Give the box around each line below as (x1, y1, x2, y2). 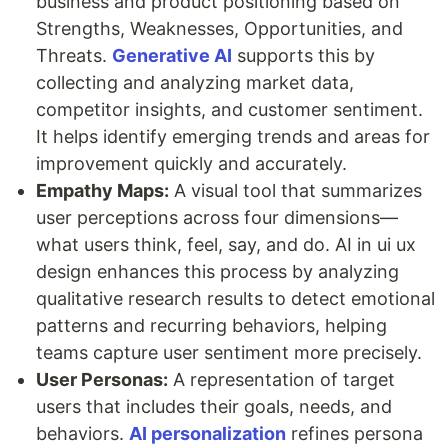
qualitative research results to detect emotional (36, 287, 435, 309)
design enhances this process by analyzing (36, 260, 399, 282)
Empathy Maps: (36, 179, 169, 201)
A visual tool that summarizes (169, 179, 422, 201)
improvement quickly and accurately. (36, 152, 347, 174)
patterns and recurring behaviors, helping (36, 314, 387, 336)
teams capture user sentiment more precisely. (36, 341, 422, 363)
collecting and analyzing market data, (36, 71, 354, 93)
